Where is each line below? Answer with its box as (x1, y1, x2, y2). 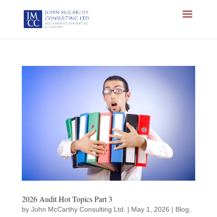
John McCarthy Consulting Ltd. (31, 205, 125, 214)
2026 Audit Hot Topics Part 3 (21, 194, 112, 204)
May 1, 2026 (131, 205, 170, 214)
